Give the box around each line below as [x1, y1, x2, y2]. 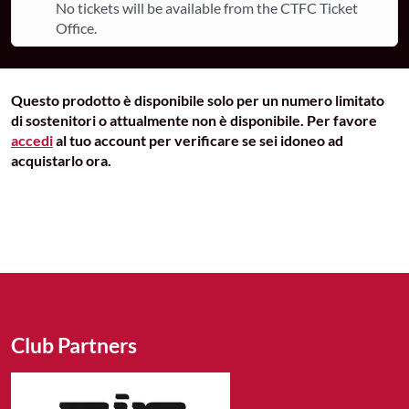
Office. [56, 19, 97, 37]
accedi [11, 131, 53, 149]
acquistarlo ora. [11, 152, 111, 169]
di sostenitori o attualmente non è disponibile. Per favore [11, 111, 377, 129]
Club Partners [11, 332, 137, 358]
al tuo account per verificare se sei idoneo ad [53, 131, 343, 149]
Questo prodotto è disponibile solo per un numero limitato [11, 91, 384, 109]
